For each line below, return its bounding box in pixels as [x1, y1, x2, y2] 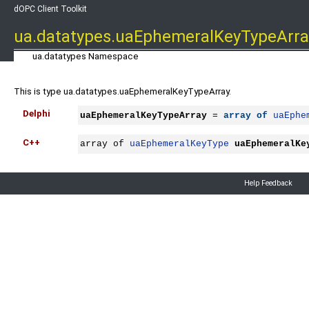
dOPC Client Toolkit [14, 4, 87, 14]
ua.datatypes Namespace [32, 50, 139, 61]
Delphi [23, 108, 51, 119]
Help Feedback [244, 179, 292, 188]
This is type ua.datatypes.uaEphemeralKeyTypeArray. [14, 86, 231, 97]
